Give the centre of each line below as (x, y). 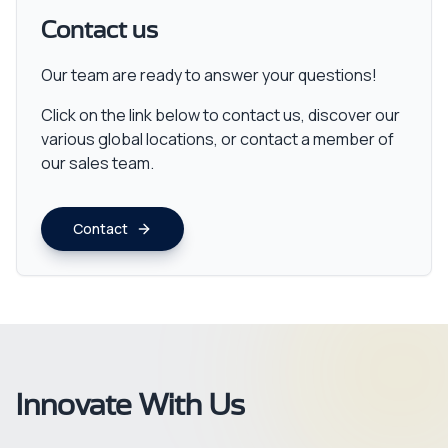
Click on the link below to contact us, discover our (220, 115)
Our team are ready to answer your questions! (209, 75)
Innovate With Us (130, 406)
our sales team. (97, 163)
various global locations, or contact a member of (217, 139)
